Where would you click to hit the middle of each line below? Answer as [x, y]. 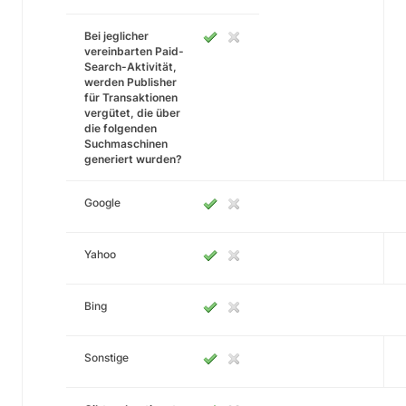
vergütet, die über [132, 113]
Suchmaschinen [126, 144]
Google [102, 203]
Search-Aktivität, [130, 67]
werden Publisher [130, 82]
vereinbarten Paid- [134, 51]
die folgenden [121, 128]
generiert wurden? [133, 159]
